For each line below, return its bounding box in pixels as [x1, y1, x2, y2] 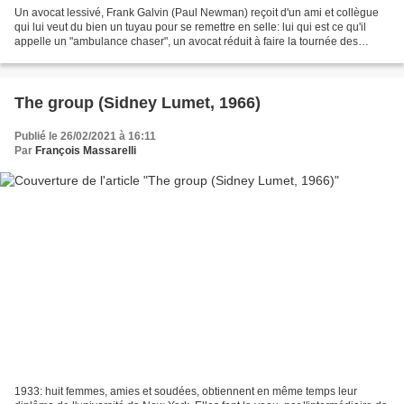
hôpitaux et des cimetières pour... [14, 49, 175, 62]
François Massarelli [35, 143, 136, 157]
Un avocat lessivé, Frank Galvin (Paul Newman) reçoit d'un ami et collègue [14, 5, 379, 19]
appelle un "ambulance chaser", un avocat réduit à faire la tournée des [14, 34, 358, 48]
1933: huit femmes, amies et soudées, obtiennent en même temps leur [14, 385, 357, 399]
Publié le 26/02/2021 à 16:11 [14, 129, 156, 142]
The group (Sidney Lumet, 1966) [14, 93, 261, 112]
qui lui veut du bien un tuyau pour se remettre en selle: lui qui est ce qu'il [14, 20, 366, 33]
